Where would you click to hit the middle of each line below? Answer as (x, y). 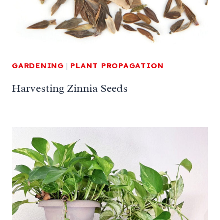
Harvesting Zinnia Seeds (70, 88)
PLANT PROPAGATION (117, 66)
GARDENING (38, 66)
